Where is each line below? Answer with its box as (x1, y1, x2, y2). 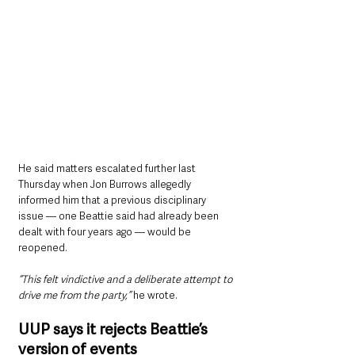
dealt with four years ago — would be (18, 225, 193, 239)
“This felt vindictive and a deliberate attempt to (18, 273, 235, 287)
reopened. (18, 241, 67, 255)
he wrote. (131, 288, 180, 303)
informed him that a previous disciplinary (18, 193, 208, 208)
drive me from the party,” (18, 288, 131, 303)
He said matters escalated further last (18, 162, 198, 176)
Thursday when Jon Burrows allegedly (18, 177, 193, 192)
